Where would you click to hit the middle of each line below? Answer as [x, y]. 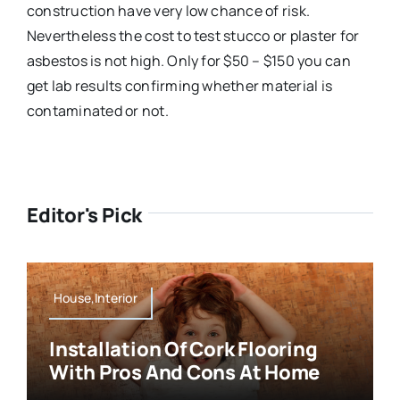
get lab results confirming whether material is [179, 86]
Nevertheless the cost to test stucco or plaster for [193, 36]
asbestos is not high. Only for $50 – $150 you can [188, 61]
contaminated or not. [97, 111]
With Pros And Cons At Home [184, 372]
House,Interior [95, 297]
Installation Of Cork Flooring [183, 349]
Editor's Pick [84, 216]
